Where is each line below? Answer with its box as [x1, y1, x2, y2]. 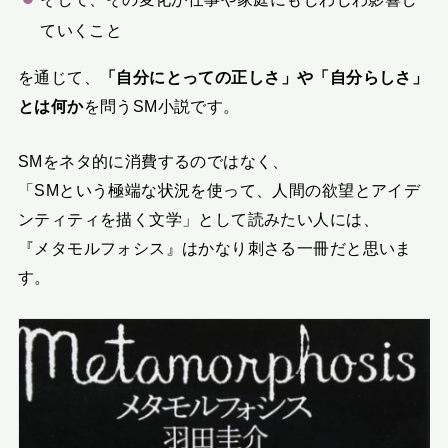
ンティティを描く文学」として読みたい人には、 [17, 210, 379, 228]
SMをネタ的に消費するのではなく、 [17, 152, 289, 170]
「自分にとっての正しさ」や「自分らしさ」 [99, 67, 429, 86]
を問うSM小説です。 [83, 96, 240, 115]
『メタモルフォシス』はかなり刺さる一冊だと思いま [17, 239, 412, 257]
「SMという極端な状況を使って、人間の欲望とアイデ [17, 181, 421, 199]
